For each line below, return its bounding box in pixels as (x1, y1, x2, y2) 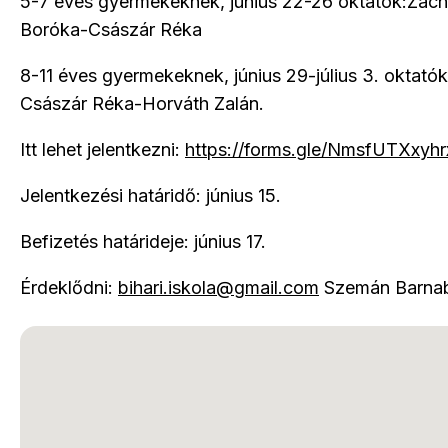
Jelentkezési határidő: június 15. (20, 184, 281, 206)
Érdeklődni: (20, 276, 118, 298)
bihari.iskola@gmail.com (118, 276, 319, 298)
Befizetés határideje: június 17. (20, 230, 266, 252)
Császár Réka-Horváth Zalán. (20, 92, 264, 114)
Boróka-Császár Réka (20, 18, 202, 40)
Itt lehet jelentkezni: (20, 138, 185, 160)
